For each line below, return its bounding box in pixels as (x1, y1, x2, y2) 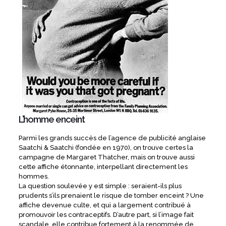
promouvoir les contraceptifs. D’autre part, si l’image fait (18, 211, 194, 219)
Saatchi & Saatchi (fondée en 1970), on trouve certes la (18, 144, 193, 152)
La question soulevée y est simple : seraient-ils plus (18, 182, 182, 190)
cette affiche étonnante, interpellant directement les (18, 163, 188, 171)
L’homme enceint (18, 114, 85, 125)
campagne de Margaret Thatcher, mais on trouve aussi (18, 153, 195, 161)
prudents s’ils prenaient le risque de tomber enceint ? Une (18, 192, 204, 200)
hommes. (18, 173, 49, 181)
